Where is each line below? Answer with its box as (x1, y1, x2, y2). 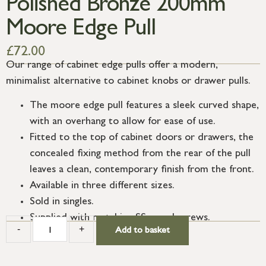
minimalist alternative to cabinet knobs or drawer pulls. (6, 76, 251, 87)
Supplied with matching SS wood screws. (30, 213, 210, 224)
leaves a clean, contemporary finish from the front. (30, 165, 254, 176)
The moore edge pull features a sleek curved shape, (30, 101, 259, 112)
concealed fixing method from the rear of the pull (30, 149, 251, 160)
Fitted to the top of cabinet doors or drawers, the (30, 133, 254, 144)
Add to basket (115, 226, 170, 236)
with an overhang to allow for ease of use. (30, 117, 216, 128)
